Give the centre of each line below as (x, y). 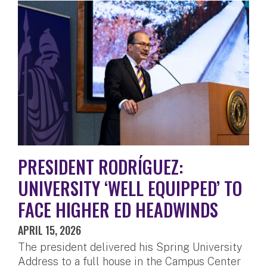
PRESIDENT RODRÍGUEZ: (100, 167)
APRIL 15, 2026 (49, 230)
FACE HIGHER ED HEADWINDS (118, 210)
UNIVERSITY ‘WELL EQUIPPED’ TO (130, 188)
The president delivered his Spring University (130, 247)
